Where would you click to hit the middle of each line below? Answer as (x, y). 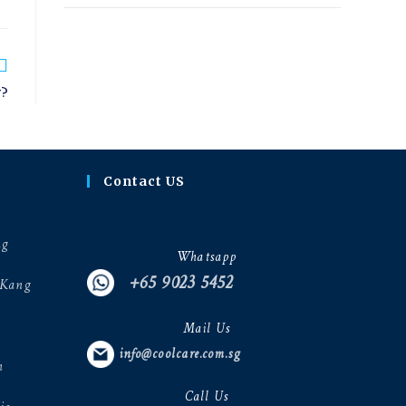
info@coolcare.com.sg (177, 354)
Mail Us (207, 329)
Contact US (144, 181)
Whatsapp (207, 257)
